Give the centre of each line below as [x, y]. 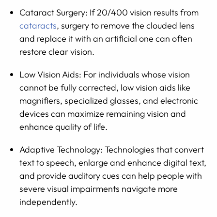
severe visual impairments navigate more [99, 189]
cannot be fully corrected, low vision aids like [105, 87]
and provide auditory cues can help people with [111, 176]
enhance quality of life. [63, 127]
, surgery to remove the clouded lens [126, 25]
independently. [48, 202]
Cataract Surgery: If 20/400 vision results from [109, 12]
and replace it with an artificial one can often [106, 39]
